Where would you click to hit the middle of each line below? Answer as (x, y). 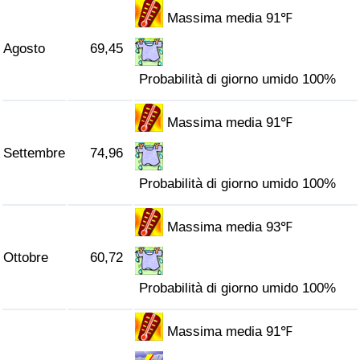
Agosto (24, 49)
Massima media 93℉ (230, 227)
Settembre (34, 153)
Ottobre (26, 258)
